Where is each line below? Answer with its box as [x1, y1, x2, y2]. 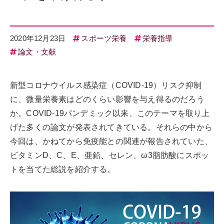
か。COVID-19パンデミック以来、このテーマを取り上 [10, 109, 210, 118]
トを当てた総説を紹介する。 [10, 165, 115, 174]
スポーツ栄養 [81, 34, 127, 43]
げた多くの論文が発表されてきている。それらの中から [10, 123, 212, 132]
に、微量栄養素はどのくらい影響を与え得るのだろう [10, 95, 204, 104]
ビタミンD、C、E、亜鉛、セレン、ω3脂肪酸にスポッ [10, 151, 209, 160]
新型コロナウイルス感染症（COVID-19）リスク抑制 [10, 81, 202, 90]
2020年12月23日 [10, 34, 66, 43]
